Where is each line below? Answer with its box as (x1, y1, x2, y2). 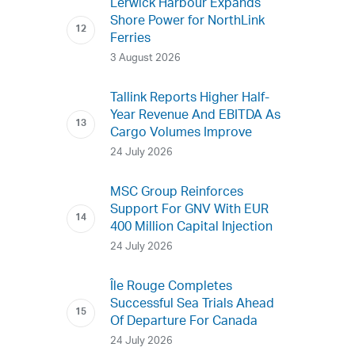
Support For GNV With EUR (110, 197, 269, 223)
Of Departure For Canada (110, 309, 258, 335)
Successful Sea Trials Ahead (110, 292, 275, 318)
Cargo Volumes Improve (110, 120, 253, 147)
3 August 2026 (110, 47, 181, 70)
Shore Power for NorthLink (110, 9, 265, 35)
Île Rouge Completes (110, 274, 233, 300)
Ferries (110, 26, 151, 52)
